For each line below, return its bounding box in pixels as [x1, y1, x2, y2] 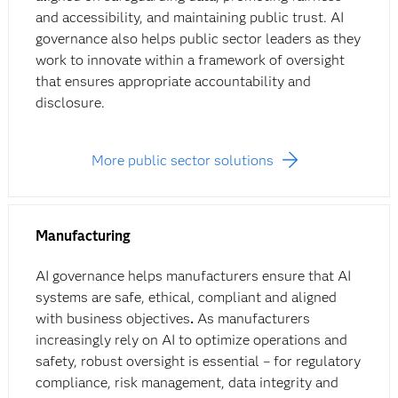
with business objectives [35, 310, 190, 328]
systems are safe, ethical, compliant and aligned [35, 289, 337, 306]
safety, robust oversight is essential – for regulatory [35, 353, 361, 370]
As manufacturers [196, 310, 310, 328]
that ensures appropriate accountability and [35, 73, 311, 91]
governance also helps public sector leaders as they [35, 30, 361, 48]
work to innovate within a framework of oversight [35, 52, 345, 69]
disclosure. [35, 94, 105, 112]
